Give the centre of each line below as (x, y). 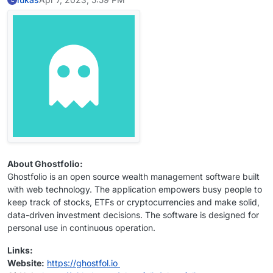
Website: (26, 263)
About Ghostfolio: (45, 164)
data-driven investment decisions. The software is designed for (133, 215)
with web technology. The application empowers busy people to (135, 190)
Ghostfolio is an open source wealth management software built (133, 177)
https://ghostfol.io (82, 263)
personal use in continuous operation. (81, 228)
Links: (20, 250)
